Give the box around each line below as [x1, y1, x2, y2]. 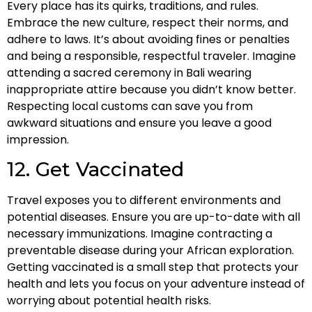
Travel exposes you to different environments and [7, 192, 281, 209]
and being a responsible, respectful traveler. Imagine [7, 48, 296, 64]
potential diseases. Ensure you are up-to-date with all [7, 209, 300, 226]
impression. [7, 132, 69, 148]
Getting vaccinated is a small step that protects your [7, 259, 299, 276]
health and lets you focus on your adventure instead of [7, 276, 305, 292]
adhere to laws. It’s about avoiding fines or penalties [7, 31, 290, 47]
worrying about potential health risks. [7, 292, 211, 309]
